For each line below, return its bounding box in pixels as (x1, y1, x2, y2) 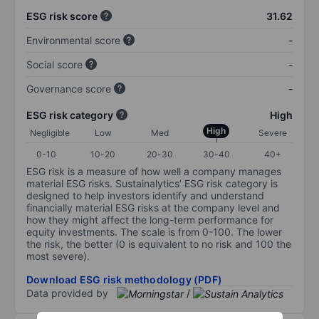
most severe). (26, 249, 90, 262)
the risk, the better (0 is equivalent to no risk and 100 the (26, 237, 291, 250)
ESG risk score (26, 9, 98, 22)
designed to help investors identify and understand (26, 189, 264, 202)
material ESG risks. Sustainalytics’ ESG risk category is (26, 177, 278, 189)
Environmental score (26, 33, 120, 46)
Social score (26, 58, 83, 70)
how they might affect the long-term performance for (26, 213, 273, 226)
